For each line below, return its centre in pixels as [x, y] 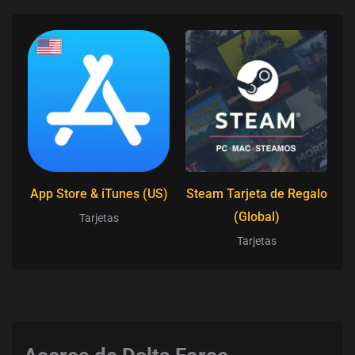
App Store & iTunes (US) [99, 193]
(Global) [256, 216]
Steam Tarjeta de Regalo [256, 193]
